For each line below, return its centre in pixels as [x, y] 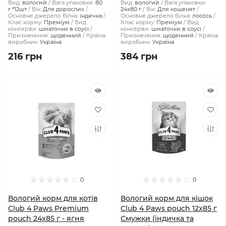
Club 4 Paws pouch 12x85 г [169, 208]
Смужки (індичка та [157, 218]
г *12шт [17, 9]
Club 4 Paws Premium [48, 208]
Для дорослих [64, 9]
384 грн [139, 56]
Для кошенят [176, 9]
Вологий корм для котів [53, 198]
